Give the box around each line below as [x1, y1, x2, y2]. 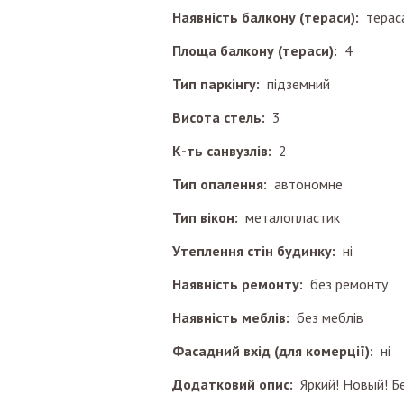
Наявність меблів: [172, 308, 297, 326]
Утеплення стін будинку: [172, 242, 343, 260]
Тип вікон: [172, 208, 245, 226]
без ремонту [310, 275, 388, 293]
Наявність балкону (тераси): [172, 8, 366, 26]
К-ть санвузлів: [172, 142, 279, 160]
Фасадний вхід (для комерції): [172, 342, 381, 360]
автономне [274, 175, 343, 193]
